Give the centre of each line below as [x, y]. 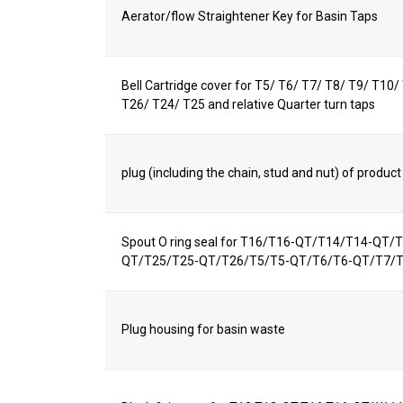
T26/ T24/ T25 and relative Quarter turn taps [249, 104]
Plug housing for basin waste [204, 329]
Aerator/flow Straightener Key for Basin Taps [250, 16]
